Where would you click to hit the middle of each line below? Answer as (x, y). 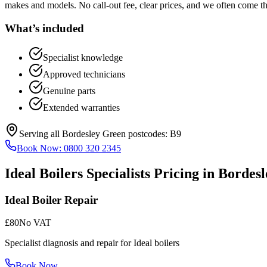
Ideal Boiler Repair (51, 200)
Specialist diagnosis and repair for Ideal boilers (92, 243)
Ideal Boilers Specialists (77, 173)
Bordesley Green (94, 133)
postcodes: (147, 133)
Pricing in (184, 173)
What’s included (44, 29)
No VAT (35, 223)
